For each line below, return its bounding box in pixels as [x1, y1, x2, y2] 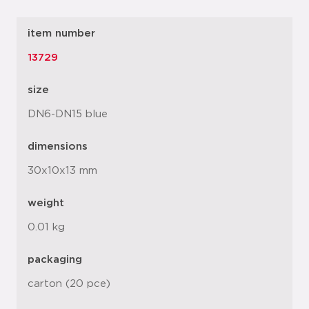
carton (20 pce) [28, 279, 110, 290]
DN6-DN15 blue [28, 109, 108, 120]
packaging [28, 255, 82, 266]
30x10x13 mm [28, 166, 97, 177]
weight [28, 198, 64, 209]
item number [28, 28, 95, 39]
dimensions [28, 141, 88, 152]
